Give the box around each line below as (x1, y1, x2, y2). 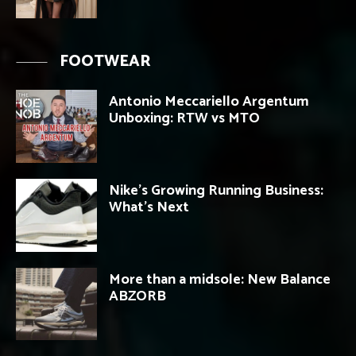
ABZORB (109, 284, 166, 308)
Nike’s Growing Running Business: (109, 178, 323, 203)
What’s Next (109, 195, 189, 219)
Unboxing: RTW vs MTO (109, 106, 260, 131)
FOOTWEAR (60, 48, 151, 75)
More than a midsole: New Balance (109, 267, 331, 292)
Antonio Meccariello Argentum (109, 90, 309, 114)
